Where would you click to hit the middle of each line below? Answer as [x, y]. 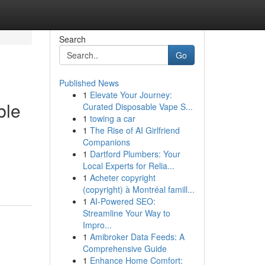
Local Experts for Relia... [128, 166]
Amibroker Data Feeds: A [137, 237]
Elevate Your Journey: [131, 95]
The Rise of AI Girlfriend [135, 130]
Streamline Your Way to [126, 213]
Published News [89, 83]
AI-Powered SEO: [122, 201]
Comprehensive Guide [125, 248]
